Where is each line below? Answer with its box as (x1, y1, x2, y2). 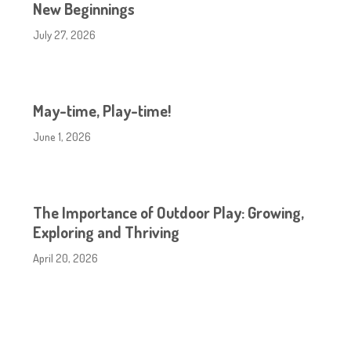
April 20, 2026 (33, 251, 99, 265)
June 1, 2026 (33, 129, 92, 143)
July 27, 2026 (33, 27, 96, 42)
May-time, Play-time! (33, 100, 172, 121)
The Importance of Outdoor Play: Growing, (33, 202, 305, 223)
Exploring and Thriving (33, 222, 180, 242)
